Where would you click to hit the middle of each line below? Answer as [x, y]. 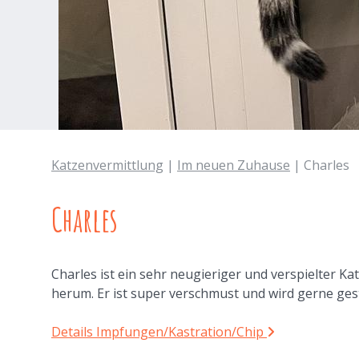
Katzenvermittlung [107, 165]
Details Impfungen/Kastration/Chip [159, 332]
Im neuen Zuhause [234, 165]
